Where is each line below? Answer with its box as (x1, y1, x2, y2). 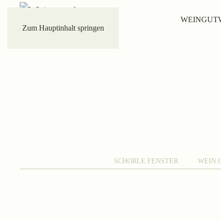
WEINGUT (181, 15, 218, 24)
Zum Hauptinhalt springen (22, 24, 104, 32)
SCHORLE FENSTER (113, 157, 178, 165)
